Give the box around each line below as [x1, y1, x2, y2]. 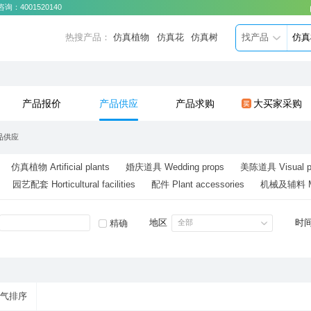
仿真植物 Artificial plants [10, 162, 110, 173]
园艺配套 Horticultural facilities [12, 180, 135, 190]
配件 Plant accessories [151, 180, 244, 190]
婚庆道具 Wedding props [125, 162, 224, 173]
